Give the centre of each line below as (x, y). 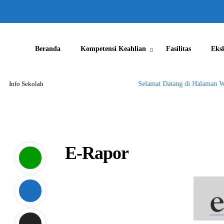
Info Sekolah (26, 84)
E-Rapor (97, 153)
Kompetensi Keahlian (113, 49)
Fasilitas (178, 49)
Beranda (48, 49)
